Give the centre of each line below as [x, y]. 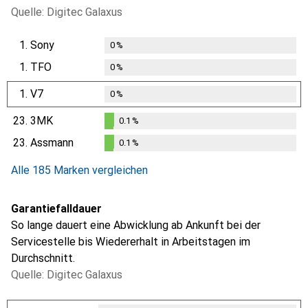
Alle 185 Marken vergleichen [79, 170]
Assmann [52, 143]
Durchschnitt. [43, 258]
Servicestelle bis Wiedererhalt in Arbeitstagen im [131, 242]
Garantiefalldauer [56, 209]
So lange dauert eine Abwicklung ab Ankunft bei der [136, 225]
